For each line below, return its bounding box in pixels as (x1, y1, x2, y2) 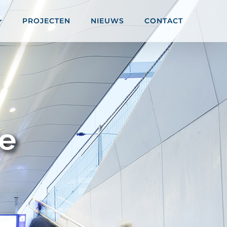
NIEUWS (91, 16, 124, 25)
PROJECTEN (22, 16, 70, 25)
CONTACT (144, 16, 183, 25)
